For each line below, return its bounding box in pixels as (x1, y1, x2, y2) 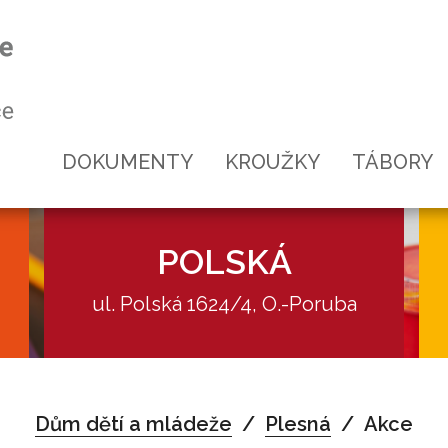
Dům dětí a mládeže (35, 412, 232, 436)
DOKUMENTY (62, 150, 193, 174)
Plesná (265, 412, 331, 436)
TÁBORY (352, 150, 433, 174)
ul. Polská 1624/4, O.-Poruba (91, 292, 357, 316)
